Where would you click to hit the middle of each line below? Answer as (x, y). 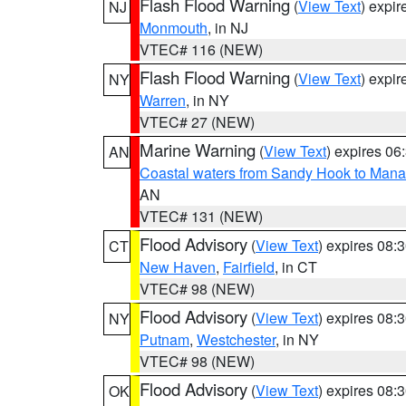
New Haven (178, 267)
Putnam (164, 339)
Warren (163, 100)
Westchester (236, 339)
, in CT (296, 267)
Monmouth (174, 28)
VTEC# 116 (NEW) (201, 49)
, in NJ (228, 28)
